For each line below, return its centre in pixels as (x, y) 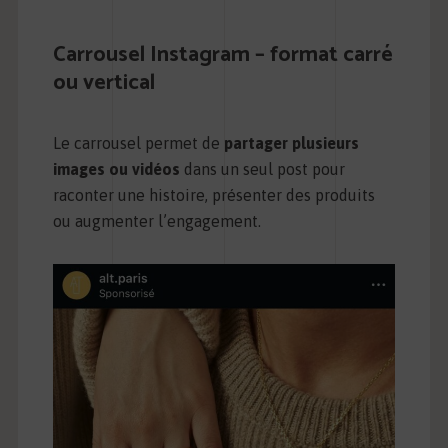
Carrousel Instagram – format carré (222, 55)
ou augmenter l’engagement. (156, 221)
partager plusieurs (291, 143)
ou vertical (103, 83)
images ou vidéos (116, 169)
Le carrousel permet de (138, 143)
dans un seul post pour (262, 169)
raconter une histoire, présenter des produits (213, 195)
